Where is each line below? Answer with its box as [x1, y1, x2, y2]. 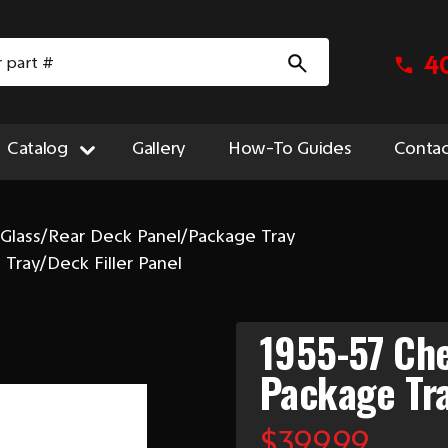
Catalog [6, 137, 68, 159]
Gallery [131, 137, 187, 159]
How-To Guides [228, 137, 352, 159]
